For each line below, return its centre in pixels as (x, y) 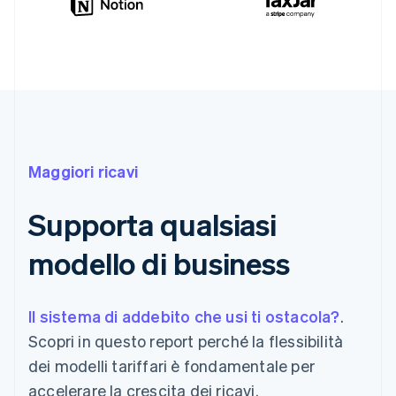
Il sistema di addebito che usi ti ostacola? (184, 316)
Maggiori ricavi (83, 171)
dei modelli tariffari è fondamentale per (172, 365)
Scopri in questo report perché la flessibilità (186, 340)
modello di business (160, 263)
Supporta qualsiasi (153, 224)
